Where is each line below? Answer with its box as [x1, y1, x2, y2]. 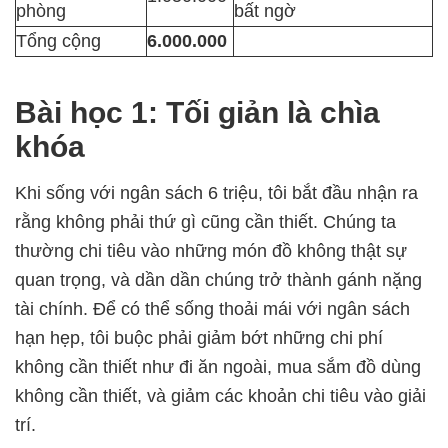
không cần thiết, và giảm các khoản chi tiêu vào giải [15, 385, 426, 406]
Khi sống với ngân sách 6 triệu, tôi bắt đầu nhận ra [15, 182, 418, 203]
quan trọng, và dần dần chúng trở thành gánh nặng [15, 269, 422, 290]
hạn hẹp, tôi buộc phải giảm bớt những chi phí [15, 327, 383, 348]
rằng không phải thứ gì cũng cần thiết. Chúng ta [15, 211, 396, 232]
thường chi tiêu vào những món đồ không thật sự [15, 240, 407, 261]
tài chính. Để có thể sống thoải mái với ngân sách [15, 298, 410, 319]
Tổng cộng [16, 30, 101, 51]
